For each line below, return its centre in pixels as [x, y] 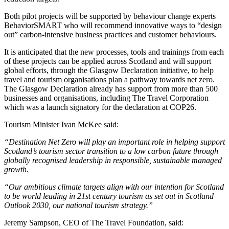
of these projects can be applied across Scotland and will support [108, 61]
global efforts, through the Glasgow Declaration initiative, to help [109, 70]
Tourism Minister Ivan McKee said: [61, 124]
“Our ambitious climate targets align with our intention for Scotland [114, 187]
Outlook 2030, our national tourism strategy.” [78, 205]
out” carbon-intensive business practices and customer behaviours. [110, 34]
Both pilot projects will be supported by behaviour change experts [110, 16]
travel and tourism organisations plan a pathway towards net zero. [109, 79]
